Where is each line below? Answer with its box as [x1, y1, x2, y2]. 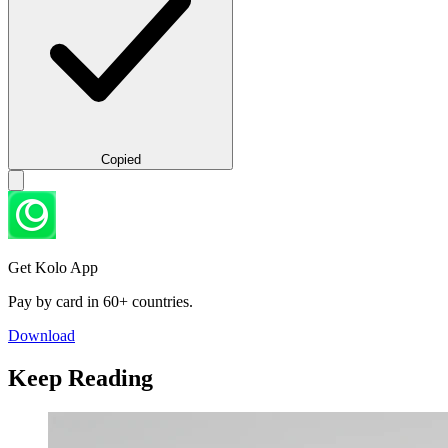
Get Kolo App [8, 258, 98, 276]
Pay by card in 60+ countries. [8, 292, 193, 310]
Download [8, 326, 75, 344]
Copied [100, 151, 141, 167]
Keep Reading [8, 364, 153, 391]
